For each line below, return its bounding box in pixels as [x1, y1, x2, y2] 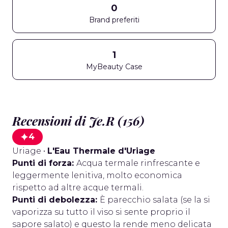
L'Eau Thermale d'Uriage [47, 146, 155, 156]
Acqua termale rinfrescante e [76, 158, 200, 168]
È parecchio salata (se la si [100, 195, 210, 205]
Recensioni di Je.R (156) [12, 112, 145, 129]
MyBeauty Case [85, 62, 142, 71]
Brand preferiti [89, 15, 139, 24]
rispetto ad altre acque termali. [12, 183, 144, 192]
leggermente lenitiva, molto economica [12, 170, 182, 180]
